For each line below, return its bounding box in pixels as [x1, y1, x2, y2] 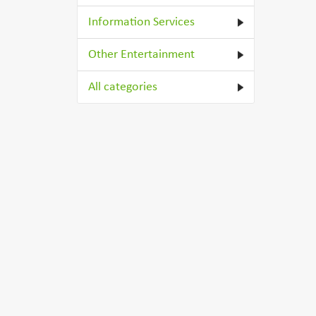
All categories [88, 80, 158, 94]
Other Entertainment [88, 48, 195, 61]
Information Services [88, 16, 195, 29]
